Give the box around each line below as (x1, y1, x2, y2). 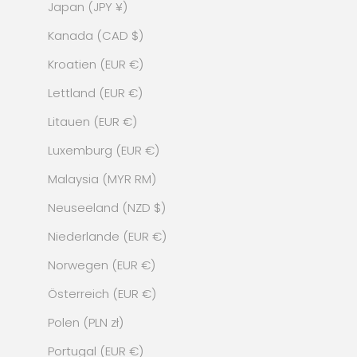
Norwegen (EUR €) (48, 256, 155, 273)
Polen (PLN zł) (48, 313, 124, 331)
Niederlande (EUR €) (48, 227, 167, 245)
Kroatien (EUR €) (48, 55, 143, 73)
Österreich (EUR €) (48, 284, 156, 302)
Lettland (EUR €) (48, 84, 143, 101)
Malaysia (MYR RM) (48, 170, 156, 187)
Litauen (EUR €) (48, 112, 137, 130)
